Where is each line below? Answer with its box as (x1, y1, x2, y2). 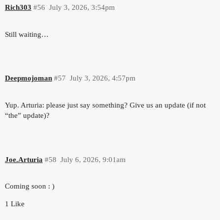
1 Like (5, 200, 25, 208)
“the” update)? (5, 111, 50, 120)
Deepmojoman (5, 74, 52, 82)
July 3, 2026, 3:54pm (49, 3, 115, 11)
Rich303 (5, 3, 31, 11)
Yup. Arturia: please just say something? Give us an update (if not (5, 101, 206, 110)
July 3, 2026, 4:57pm (69, 74, 136, 82)
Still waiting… (5, 30, 49, 38)
